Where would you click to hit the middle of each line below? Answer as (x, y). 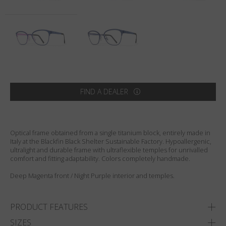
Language (27, 25)
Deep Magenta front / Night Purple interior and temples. (92, 175)
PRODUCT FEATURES (49, 207)
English (61, 25)
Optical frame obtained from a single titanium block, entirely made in (110, 132)
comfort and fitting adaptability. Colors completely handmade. (100, 158)
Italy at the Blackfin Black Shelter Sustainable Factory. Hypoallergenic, (111, 141)
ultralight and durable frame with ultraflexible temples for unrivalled (109, 150)
